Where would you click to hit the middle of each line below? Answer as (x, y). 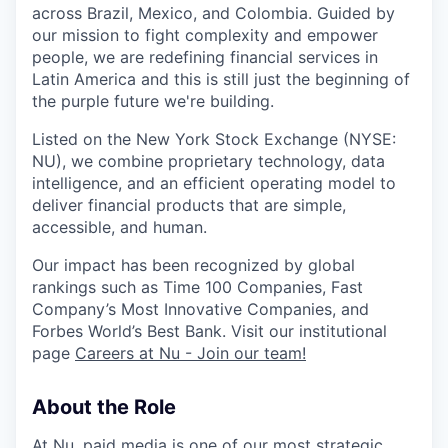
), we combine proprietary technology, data (220, 161)
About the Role (104, 407)
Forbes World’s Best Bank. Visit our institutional (209, 331)
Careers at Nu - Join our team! (190, 353)
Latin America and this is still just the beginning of (221, 79)
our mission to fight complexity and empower (205, 35)
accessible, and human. (119, 227)
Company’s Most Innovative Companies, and (200, 309)
